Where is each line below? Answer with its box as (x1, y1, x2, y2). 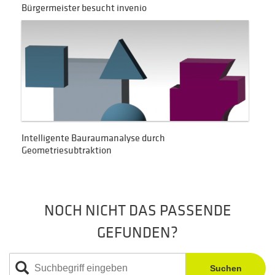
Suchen (210, 263, 242, 273)
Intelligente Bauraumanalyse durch (21, 132, 165, 143)
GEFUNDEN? (97, 224, 178, 241)
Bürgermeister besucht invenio (21, 2, 147, 13)
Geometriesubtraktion (21, 144, 112, 155)
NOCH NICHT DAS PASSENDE (44, 202, 231, 219)
